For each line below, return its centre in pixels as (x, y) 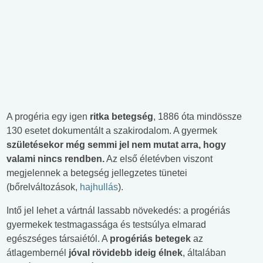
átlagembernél (38, 253)
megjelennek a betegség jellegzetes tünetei (97, 173)
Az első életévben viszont (159, 159)
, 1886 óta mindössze (198, 117)
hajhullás (99, 187)
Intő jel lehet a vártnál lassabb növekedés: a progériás (118, 211)
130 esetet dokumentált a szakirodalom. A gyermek (112, 131)
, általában (204, 253)
